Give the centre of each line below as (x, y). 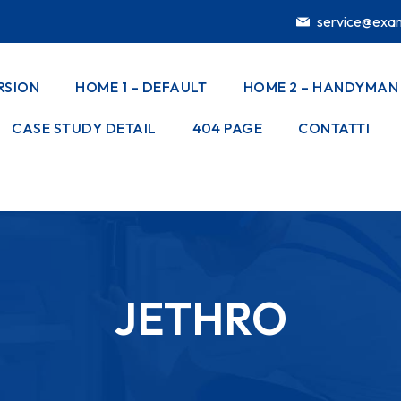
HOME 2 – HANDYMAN (321, 87)
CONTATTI (334, 128)
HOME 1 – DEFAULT (141, 87)
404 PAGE (227, 128)
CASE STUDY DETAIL (84, 128)
